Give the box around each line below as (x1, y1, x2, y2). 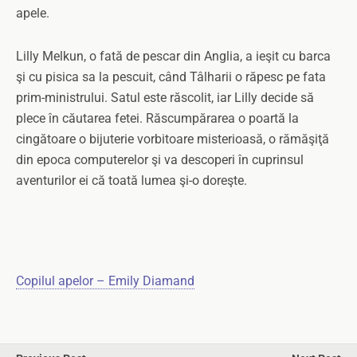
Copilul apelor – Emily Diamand (16, 273, 194, 288)
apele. (16, 6, 49, 21)
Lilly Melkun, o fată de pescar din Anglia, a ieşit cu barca (16, 49, 331, 64)
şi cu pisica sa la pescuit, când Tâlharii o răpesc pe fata (16, 69, 326, 84)
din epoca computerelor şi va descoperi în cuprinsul (16, 152, 304, 167)
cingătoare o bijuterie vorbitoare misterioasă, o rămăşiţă (16, 131, 329, 147)
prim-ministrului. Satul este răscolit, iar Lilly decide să (16, 90, 314, 105)
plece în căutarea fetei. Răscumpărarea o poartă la (16, 111, 299, 126)
